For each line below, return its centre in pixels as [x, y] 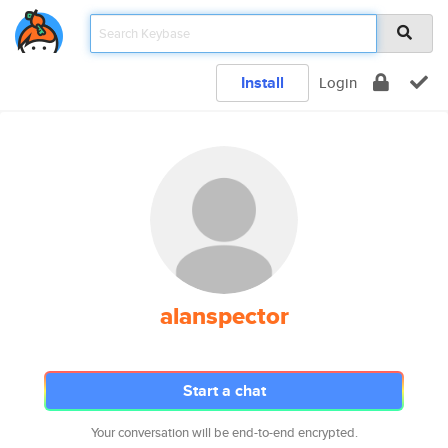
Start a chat [224, 390]
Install [262, 82]
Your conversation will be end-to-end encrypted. [224, 432]
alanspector [224, 316]
